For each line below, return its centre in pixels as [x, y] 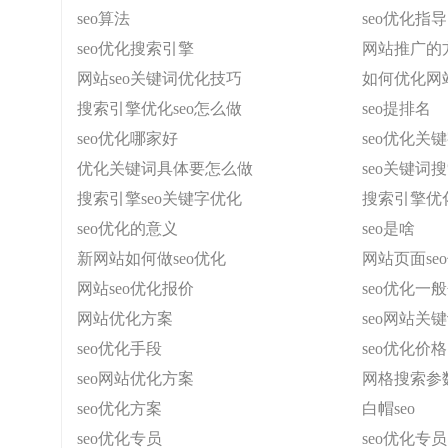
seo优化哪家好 [127, 138]
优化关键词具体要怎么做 [165, 168]
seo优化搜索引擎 [135, 48]
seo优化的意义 [127, 228]
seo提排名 [396, 108]
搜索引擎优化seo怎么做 [159, 108]
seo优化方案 [119, 408]
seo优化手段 [119, 348]
